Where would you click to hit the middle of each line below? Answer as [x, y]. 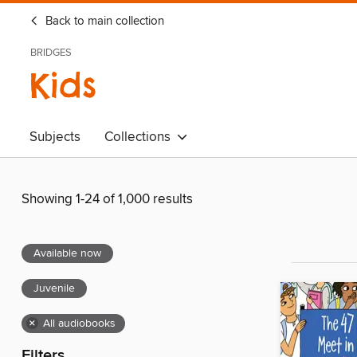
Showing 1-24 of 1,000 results [107, 200]
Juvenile [54, 289]
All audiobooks [79, 324]
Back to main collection [103, 22]
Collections [141, 137]
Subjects [55, 137]
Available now [67, 254]
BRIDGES [51, 53]
